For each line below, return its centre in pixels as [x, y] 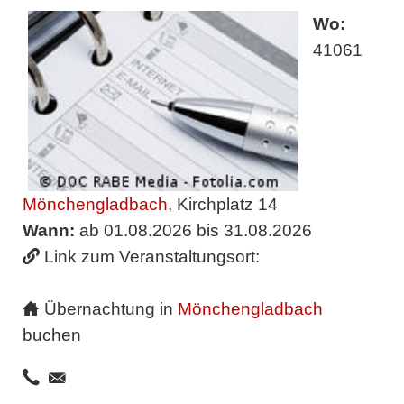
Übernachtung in [110, 308]
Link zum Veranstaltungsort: [151, 256]
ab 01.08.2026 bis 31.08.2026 [193, 230]
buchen [51, 335]
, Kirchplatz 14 [222, 204]
